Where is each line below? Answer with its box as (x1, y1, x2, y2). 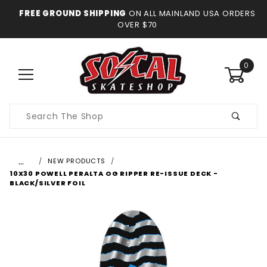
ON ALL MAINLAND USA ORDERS (126, 8, 256, 19)
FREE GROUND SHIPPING (19, 8, 127, 19)
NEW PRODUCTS (48, 156, 105, 166)
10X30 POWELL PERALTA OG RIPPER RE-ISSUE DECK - (10, 169, 218, 178)
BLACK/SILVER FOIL (10, 178, 86, 188)
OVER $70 (117, 19, 158, 30)
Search (10, 116, 42, 128)
